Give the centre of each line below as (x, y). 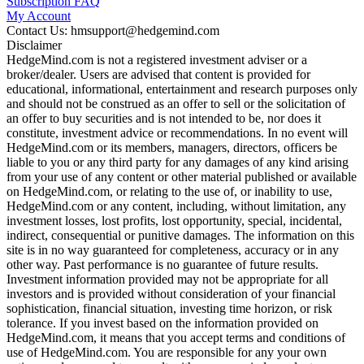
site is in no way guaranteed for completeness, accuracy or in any (173, 250)
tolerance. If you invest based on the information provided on (162, 323)
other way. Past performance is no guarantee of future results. (162, 264)
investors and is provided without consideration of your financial (171, 294)
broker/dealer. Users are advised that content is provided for (158, 74)
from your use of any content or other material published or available (182, 177)
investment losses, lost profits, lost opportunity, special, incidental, (174, 221)
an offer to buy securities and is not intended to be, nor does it (164, 118)
